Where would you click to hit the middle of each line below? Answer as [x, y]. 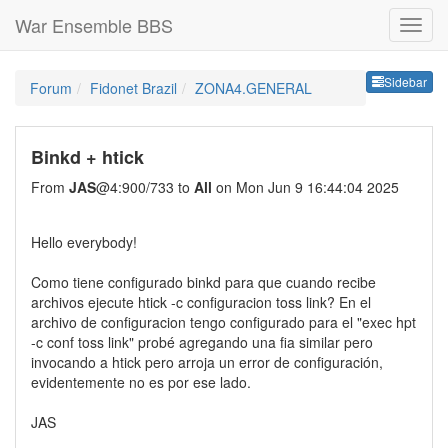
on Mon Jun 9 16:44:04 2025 [305, 187]
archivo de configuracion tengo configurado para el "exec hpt [223, 322]
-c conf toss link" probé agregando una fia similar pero [202, 342]
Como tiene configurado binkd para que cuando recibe [203, 282]
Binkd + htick [87, 157]
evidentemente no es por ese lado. [141, 382]
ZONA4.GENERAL [253, 88]
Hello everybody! [84, 242]
